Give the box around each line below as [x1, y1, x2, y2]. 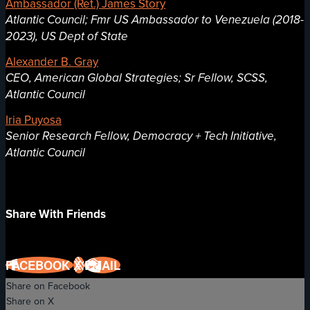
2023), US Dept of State [6, 27, 128, 45]
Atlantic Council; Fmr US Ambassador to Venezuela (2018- [6, 10, 304, 28]
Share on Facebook [6, 279, 90, 293]
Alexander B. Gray [6, 53, 98, 70]
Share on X [6, 294, 54, 309]
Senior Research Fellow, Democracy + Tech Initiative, [6, 127, 277, 145]
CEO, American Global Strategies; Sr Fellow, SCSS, [6, 69, 268, 86]
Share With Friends [6, 206, 106, 223]
